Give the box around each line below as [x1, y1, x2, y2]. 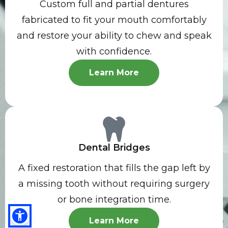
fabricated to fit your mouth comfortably [21, 14, 207, 26]
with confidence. [76, 46, 152, 58]
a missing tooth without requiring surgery [18, 178, 210, 189]
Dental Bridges [78, 142, 150, 154]
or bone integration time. [57, 193, 171, 205]
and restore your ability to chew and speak [16, 30, 212, 42]
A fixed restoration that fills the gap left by [18, 162, 210, 174]
